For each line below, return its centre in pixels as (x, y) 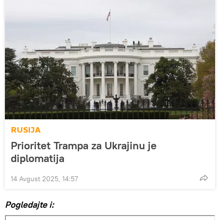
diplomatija (38, 158)
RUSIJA (26, 130)
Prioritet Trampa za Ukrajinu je (84, 145)
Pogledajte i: (29, 204)
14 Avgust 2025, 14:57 (44, 179)
